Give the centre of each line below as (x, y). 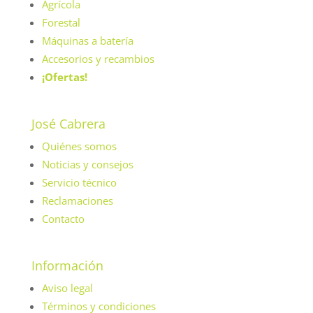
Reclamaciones (77, 200)
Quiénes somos (79, 146)
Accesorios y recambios (98, 58)
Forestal (61, 22)
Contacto (63, 218)
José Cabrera (68, 123)
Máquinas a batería (87, 40)
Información (67, 265)
